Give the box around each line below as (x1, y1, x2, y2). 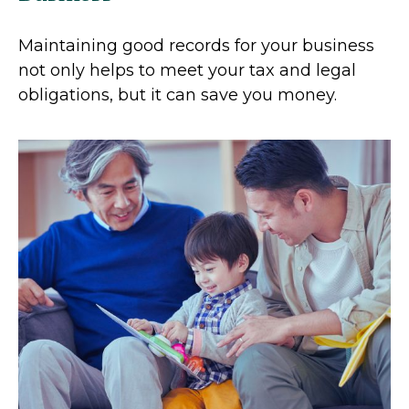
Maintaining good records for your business (18, 36, 374, 57)
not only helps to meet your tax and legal (18, 60, 356, 81)
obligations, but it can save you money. (18, 85, 337, 106)
